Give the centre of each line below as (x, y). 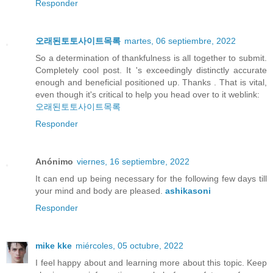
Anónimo (54, 162)
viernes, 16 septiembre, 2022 (133, 162)
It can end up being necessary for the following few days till (151, 179)
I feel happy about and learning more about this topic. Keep (151, 263)
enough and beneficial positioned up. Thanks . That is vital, (151, 83)
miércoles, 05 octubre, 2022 (129, 246)
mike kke (54, 246)
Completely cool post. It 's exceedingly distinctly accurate (151, 70)
